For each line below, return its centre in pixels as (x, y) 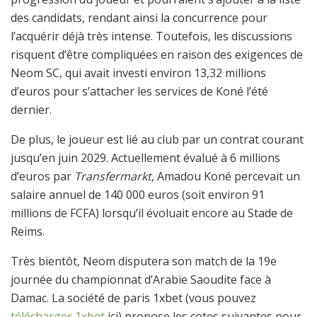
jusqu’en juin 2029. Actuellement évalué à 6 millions (145, 157)
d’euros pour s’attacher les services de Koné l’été (139, 91)
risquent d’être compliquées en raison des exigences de (157, 54)
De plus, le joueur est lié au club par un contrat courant (157, 139)
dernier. (31, 109)
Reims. (28, 231)
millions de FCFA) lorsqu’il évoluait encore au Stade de (152, 213)
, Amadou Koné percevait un (226, 176)
